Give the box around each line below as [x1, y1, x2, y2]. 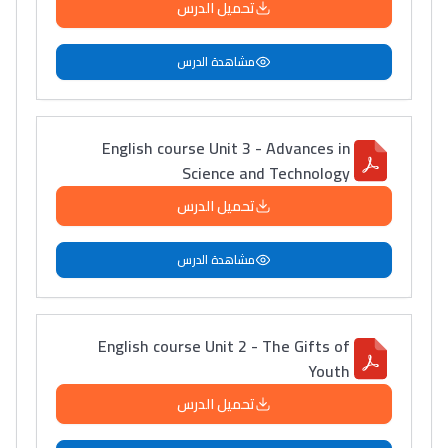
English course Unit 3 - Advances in [102, 133, 350, 163]
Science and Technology [182, 158, 350, 188]
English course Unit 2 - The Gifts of [98, 331, 350, 361]
